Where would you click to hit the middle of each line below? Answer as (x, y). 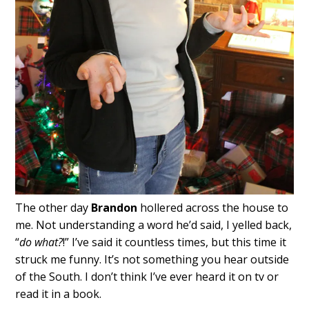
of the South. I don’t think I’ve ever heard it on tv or (147, 277)
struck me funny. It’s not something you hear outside (152, 260)
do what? (41, 242)
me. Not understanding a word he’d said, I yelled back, (154, 225)
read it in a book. (59, 294)
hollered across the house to (213, 208)
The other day (53, 208)
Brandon (114, 208)
